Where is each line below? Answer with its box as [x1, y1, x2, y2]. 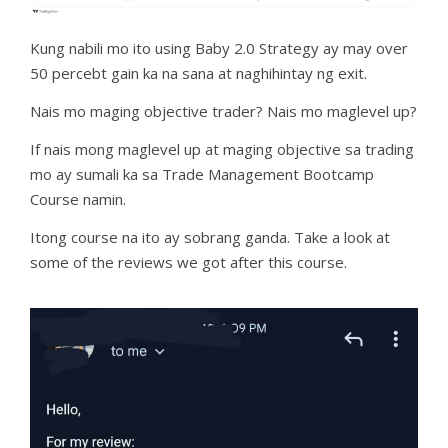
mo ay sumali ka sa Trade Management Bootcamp [30, 164, 374, 185]
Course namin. [30, 189, 126, 210]
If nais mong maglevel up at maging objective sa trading [30, 139, 414, 160]
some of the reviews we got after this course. [30, 252, 347, 273]
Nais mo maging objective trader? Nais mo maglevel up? [30, 101, 417, 122]
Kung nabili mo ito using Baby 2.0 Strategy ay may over [30, 38, 408, 59]
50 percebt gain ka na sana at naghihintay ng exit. [30, 63, 367, 84]
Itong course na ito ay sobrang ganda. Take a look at [30, 227, 390, 248]
